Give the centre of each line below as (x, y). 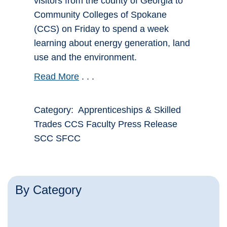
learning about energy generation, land (112, 43)
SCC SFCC (57, 139)
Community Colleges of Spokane (100, 15)
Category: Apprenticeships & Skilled (107, 110)
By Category (48, 190)
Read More (56, 77)
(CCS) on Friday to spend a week (101, 29)
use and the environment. (85, 58)
